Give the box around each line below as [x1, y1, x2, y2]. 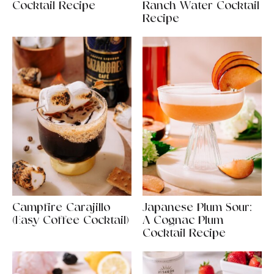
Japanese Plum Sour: [142, 202, 252, 214]
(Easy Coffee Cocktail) [12, 215, 129, 227]
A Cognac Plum [142, 215, 223, 227]
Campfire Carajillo [12, 202, 110, 214]
